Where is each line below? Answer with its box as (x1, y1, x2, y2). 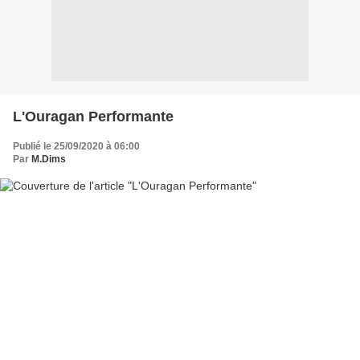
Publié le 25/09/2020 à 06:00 (13, 140, 140, 152)
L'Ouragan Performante (13, 108, 174, 125)
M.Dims (31, 153, 66, 165)
